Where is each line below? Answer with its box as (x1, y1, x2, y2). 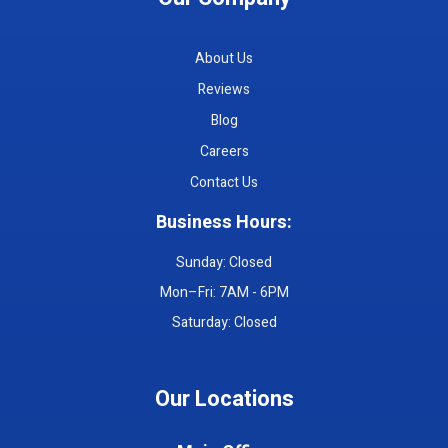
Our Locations (154, 382, 294, 415)
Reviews (198, 78, 250, 100)
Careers (199, 140, 249, 162)
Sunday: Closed (176, 251, 272, 273)
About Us (195, 47, 253, 69)
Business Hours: (156, 208, 292, 236)
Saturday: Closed (171, 311, 277, 333)
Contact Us (190, 171, 258, 193)
